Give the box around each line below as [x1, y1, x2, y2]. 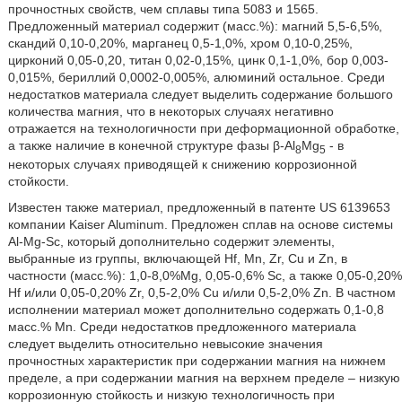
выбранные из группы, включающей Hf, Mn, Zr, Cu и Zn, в [7, 251, 347, 267]
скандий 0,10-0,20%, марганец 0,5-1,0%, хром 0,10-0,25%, [7, 35, 353, 50]
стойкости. [7, 174, 69, 189]
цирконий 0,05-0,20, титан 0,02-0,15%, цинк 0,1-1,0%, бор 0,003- [7, 52, 389, 67]
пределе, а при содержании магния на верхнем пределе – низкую [7, 371, 400, 386]
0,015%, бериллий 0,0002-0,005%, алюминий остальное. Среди [7, 69, 385, 84]
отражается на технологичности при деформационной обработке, [7, 120, 399, 135]
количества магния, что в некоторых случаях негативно [7, 103, 334, 118]
